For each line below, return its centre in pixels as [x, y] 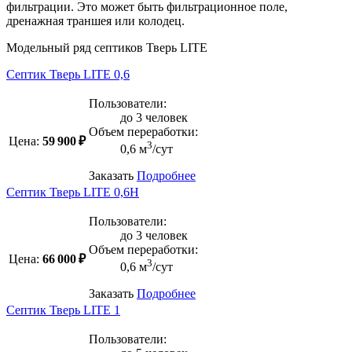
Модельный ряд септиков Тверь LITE [107, 47]
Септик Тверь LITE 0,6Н [73, 192]
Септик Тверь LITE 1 [63, 310]
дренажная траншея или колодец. [95, 20]
